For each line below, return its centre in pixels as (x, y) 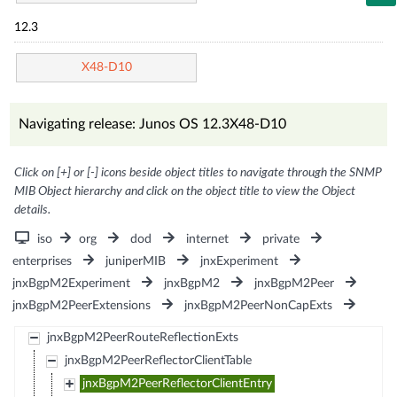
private (280, 239)
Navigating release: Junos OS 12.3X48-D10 (153, 124)
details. (33, 210)
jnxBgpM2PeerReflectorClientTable (158, 360)
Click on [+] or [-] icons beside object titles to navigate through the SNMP (198, 172)
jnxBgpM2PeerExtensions (82, 305)
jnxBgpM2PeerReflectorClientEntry (177, 383)
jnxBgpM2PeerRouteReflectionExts (142, 337)
